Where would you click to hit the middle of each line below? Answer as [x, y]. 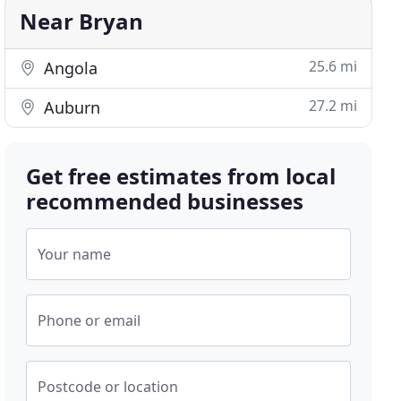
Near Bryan [82, 21]
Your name [75, 254]
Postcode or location [108, 387]
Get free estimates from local [181, 176]
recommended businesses [165, 201]
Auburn [70, 107]
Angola [69, 68]
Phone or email [90, 320]
